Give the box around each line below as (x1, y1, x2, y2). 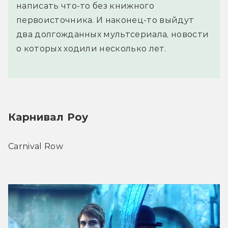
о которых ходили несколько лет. (16, 43, 166, 53)
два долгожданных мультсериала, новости (16, 29, 209, 39)
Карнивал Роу (8, 110, 89, 123)
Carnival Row (8, 141, 63, 151)
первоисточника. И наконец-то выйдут (16, 15, 194, 25)
